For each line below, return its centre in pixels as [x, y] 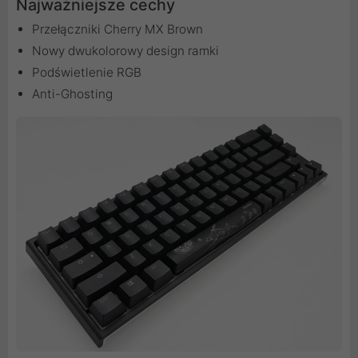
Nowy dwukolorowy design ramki [125, 51]
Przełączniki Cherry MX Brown [117, 30]
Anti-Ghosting [72, 94]
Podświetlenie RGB [87, 73]
